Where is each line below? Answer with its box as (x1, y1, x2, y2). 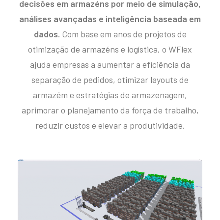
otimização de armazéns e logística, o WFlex (28, 44, 192, 55)
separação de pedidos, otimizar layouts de (31, 74, 189, 85)
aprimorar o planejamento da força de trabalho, (21, 105, 199, 115)
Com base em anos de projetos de (59, 28, 187, 39)
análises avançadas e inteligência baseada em (19, 13, 201, 24)
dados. (33, 28, 60, 39)
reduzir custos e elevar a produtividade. (35, 120, 185, 131)
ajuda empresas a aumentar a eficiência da (30, 59, 190, 70)
